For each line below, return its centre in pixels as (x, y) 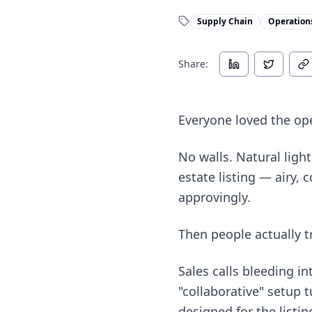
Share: (193, 64)
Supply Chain (225, 21)
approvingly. (214, 197)
